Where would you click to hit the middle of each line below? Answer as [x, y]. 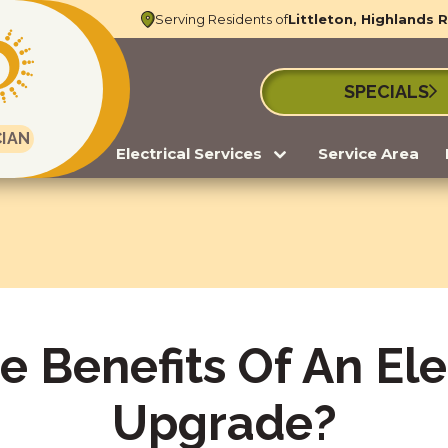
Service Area [368, 153]
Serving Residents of [221, 19]
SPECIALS [386, 91]
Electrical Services [189, 153]
